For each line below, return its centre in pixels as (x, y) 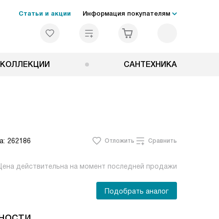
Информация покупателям (126, 13)
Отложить (120, 141)
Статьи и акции (45, 13)
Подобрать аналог (137, 191)
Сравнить (163, 141)
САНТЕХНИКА (150, 64)
